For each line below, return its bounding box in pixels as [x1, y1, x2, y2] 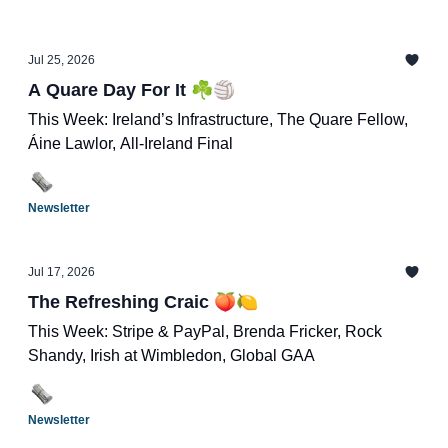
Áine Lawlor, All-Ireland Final [28, 135, 233, 152]
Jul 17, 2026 [28, 265, 95, 279]
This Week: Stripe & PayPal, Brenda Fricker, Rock [28, 323, 382, 340]
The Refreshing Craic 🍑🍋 [28, 292, 258, 312]
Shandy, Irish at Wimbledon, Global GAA [28, 347, 315, 364]
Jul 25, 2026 [28, 53, 95, 67]
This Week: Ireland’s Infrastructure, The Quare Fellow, [28, 111, 408, 128]
